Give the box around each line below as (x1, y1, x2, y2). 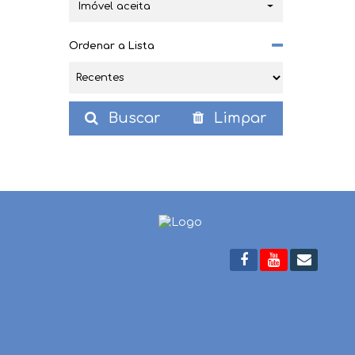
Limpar (210, 110, 266, 126)
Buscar (105, 110, 160, 126)
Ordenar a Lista (69, 40, 155, 52)
